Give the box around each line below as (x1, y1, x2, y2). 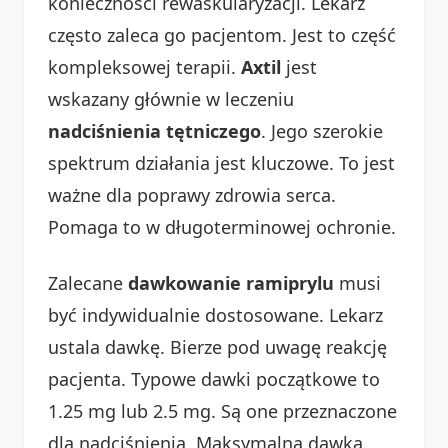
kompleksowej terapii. (48, 54, 241, 79)
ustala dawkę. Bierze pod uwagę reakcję (48, 334, 387, 359)
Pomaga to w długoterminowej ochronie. (48, 214, 396, 239)
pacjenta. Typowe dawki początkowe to (48, 366, 380, 391)
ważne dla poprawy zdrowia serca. (48, 182, 336, 207)
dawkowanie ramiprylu (128, 270, 334, 295)
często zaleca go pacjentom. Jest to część (48, 22, 396, 47)
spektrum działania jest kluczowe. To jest (48, 150, 395, 175)
